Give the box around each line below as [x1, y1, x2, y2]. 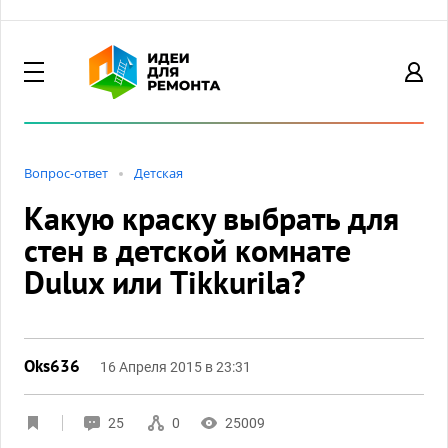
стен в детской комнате [24, 229, 351, 271]
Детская [134, 164, 183, 182]
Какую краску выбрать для [24, 197, 399, 239]
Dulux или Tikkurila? [24, 261, 306, 303]
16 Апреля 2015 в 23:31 [100, 359, 251, 375]
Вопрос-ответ [24, 164, 108, 182]
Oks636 [24, 355, 80, 377]
